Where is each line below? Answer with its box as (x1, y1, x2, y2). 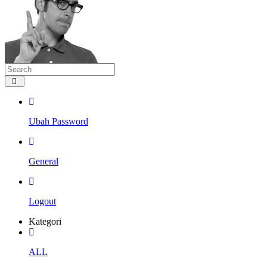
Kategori (29, 216, 61, 226)
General (29, 156, 58, 166)
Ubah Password (29, 116, 88, 126)
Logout (29, 195, 56, 206)
